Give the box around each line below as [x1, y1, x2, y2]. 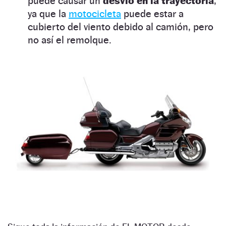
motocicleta [69, 8, 121, 20]
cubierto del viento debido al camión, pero [28, 21, 213, 33]
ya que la [28, 8, 69, 20]
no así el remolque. [28, 34, 111, 46]
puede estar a [121, 8, 184, 20]
